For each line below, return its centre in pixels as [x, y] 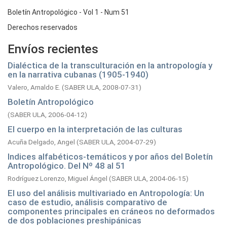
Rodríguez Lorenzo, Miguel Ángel [58, 178]
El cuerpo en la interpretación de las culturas [95, 129]
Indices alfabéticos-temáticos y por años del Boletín [110, 157]
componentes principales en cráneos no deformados [111, 211]
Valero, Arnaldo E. [34, 87]
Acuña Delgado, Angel [41, 142]
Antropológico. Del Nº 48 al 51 [67, 166]
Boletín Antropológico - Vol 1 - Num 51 [68, 12]
